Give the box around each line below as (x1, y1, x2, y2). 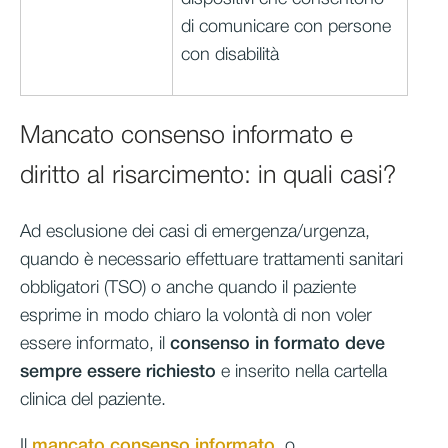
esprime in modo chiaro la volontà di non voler (20, 307, 372, 324)
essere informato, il (20, 335, 170, 352)
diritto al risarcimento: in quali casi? (20, 165, 403, 189)
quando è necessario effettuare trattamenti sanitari (20, 251, 403, 268)
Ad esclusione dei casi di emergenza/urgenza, (20, 223, 370, 240)
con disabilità (181, 47, 279, 64)
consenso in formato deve (170, 335, 385, 352)
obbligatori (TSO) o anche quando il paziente (20, 279, 356, 296)
